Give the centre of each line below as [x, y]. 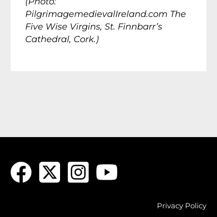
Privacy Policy [181, 205]
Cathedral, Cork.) [62, 39]
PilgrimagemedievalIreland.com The [106, 14]
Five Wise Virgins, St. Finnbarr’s [94, 26]
